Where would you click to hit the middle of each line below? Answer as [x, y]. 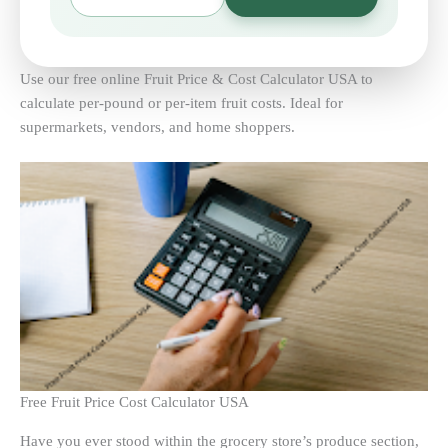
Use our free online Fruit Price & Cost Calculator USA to [196, 78]
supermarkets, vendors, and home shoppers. [157, 126]
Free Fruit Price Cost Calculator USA [134, 402]
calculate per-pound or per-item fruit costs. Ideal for [181, 102]
